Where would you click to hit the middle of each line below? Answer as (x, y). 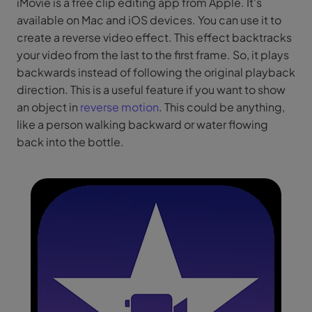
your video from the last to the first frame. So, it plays (153, 54)
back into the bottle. (70, 141)
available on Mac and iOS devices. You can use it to (149, 19)
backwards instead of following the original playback (156, 72)
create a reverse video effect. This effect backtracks (154, 37)
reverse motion (119, 107)
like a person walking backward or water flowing (142, 124)
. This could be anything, (222, 107)
